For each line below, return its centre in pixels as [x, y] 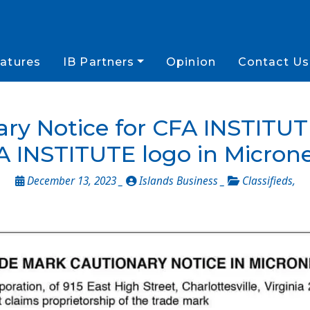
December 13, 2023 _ [75, 181]
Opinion [191, 62]
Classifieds [267, 181]
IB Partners [99, 62]
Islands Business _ [182, 181]
